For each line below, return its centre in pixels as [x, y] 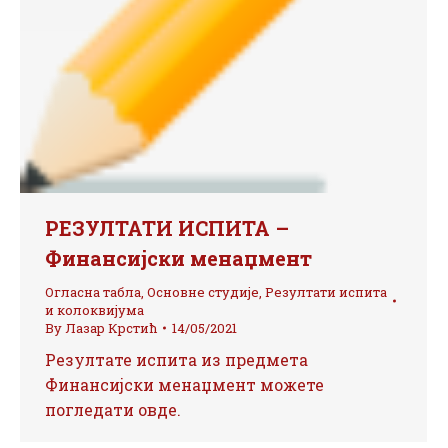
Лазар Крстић [111, 328]
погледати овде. [113, 409]
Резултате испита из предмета [176, 359]
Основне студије [203, 292]
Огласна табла [93, 292]
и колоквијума [94, 310]
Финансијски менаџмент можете [184, 384]
